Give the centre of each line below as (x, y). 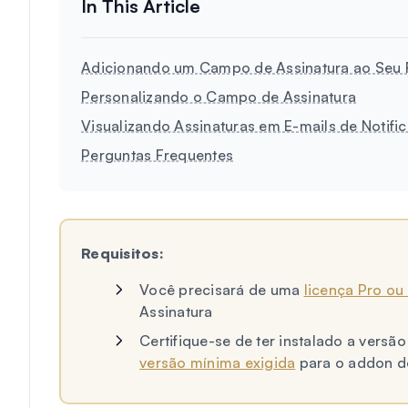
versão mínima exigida (218, 362)
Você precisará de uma (222, 290)
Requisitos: (122, 253)
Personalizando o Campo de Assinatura (219, 97)
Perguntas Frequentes (157, 155)
